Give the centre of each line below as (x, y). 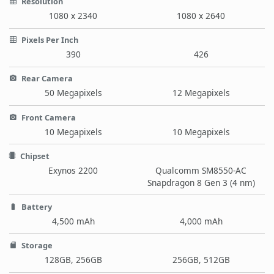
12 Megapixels (201, 93)
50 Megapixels (73, 93)
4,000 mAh (201, 221)
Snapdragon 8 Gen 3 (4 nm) (201, 182)
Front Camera (48, 117)
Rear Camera (46, 79)
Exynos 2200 (73, 170)
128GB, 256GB (73, 260)
